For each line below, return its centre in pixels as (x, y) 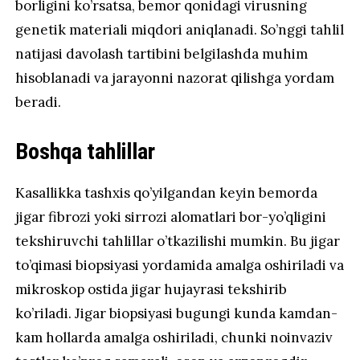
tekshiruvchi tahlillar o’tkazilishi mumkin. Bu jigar (178, 241)
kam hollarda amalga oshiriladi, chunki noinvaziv (174, 337)
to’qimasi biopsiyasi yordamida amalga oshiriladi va (180, 265)
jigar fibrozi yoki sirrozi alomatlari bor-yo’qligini (171, 217)
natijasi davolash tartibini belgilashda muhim (162, 53)
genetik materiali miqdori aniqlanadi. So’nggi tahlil (180, 29)
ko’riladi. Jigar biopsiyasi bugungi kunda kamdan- (177, 313)
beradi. (39, 102)
